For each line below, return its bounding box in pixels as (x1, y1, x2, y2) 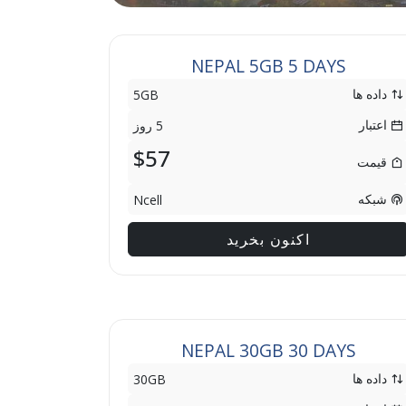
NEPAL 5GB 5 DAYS (190, 53, 346, 78)
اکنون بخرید (226, 229, 311, 249)
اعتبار (359, 116, 391, 133)
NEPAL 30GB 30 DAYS (180, 338, 356, 362)
